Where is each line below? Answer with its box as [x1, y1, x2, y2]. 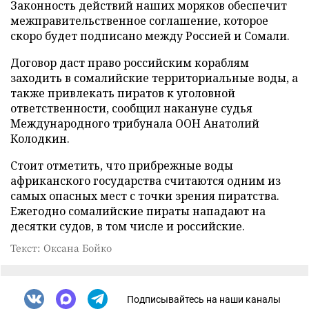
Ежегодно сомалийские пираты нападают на [10, 203, 266, 219]
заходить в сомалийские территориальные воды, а [10, 70, 298, 86]
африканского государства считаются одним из [10, 173, 281, 188]
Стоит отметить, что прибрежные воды [10, 158, 233, 173]
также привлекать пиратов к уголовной [10, 86, 235, 101]
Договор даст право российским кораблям [10, 55, 249, 70]
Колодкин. [10, 131, 70, 146]
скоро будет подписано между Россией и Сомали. [10, 28, 290, 43]
